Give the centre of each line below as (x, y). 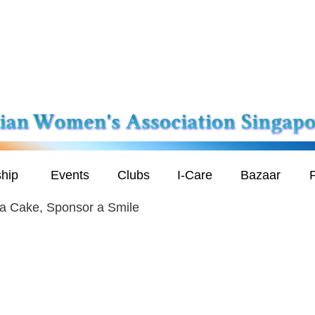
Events (70, 175)
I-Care (195, 175)
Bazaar (261, 175)
